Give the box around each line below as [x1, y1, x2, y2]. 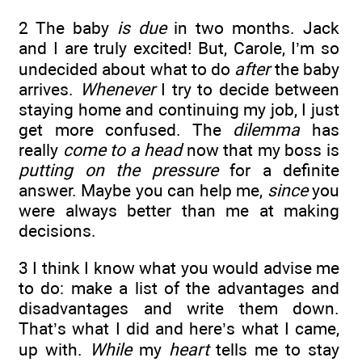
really [19, 139, 63, 160]
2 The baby [19, 17, 117, 38]
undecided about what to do [19, 58, 235, 79]
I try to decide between [154, 78, 339, 99]
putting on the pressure [19, 159, 218, 180]
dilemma [233, 119, 301, 140]
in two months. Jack [166, 17, 339, 38]
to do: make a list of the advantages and [19, 278, 339, 299]
